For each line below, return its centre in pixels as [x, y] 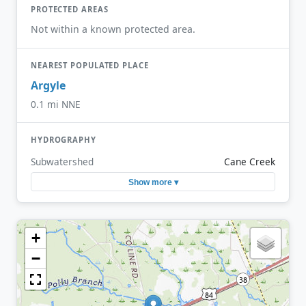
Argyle [48, 86]
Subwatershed [62, 162]
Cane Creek [250, 162]
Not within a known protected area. [113, 29]
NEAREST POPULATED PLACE [90, 65]
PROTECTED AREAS [70, 10]
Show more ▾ [153, 182]
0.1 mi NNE [56, 104]
